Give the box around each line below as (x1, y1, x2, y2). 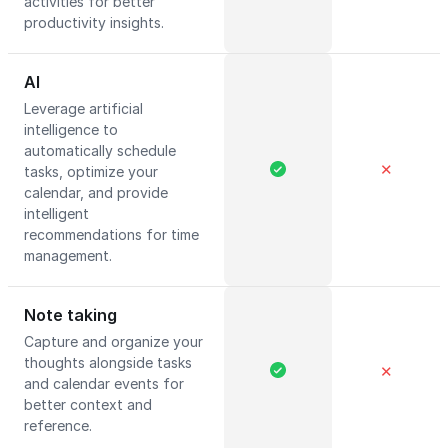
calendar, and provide (24, 184, 168, 201)
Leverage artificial (24, 100, 143, 117)
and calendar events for (24, 375, 184, 392)
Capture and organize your (24, 333, 203, 350)
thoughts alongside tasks (24, 354, 192, 371)
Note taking (24, 305, 117, 325)
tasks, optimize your (24, 163, 158, 180)
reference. (24, 417, 96, 434)
